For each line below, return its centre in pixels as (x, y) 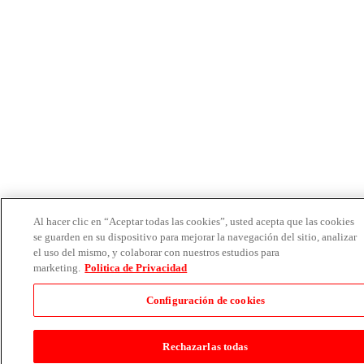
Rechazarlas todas (206, 347)
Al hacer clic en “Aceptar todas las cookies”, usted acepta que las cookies (194, 221)
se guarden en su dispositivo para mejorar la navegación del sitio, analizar (195, 237)
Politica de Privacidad (136, 268)
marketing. (57, 268)
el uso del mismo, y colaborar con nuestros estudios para (157, 252)
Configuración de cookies (206, 300)
